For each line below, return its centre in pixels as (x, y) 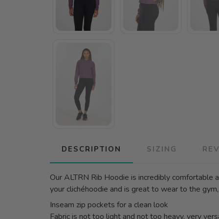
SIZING (162, 149)
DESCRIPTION (91, 149)
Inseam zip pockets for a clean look (109, 205)
